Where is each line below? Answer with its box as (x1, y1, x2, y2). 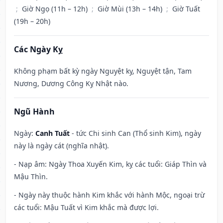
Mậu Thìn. (14, 172, 48, 182)
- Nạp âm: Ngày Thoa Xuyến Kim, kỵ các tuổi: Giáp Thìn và (14, 159, 207, 169)
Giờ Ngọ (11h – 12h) (22, 4, 90, 14)
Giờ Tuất (172, 4, 200, 14)
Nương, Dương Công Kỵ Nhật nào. (14, 79, 128, 89)
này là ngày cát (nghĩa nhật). (14, 141, 109, 151)
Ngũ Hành (14, 106, 55, 117)
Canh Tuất (35, 128, 70, 138)
